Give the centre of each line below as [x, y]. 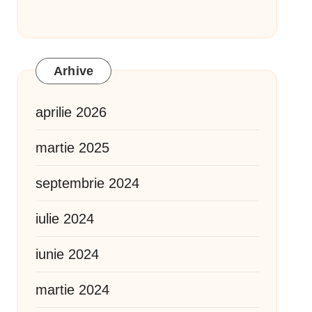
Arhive [73, 71]
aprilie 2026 [71, 112]
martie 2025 [72, 148]
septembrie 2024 [87, 183]
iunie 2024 [67, 254]
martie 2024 [72, 290]
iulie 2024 [64, 219]
